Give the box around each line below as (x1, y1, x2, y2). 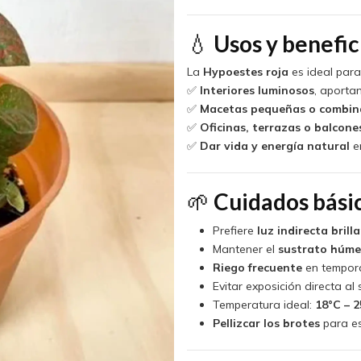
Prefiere (212, 222, 257, 238)
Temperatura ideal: (212, 297, 315, 312)
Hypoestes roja (202, 64, 288, 80)
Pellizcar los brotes (212, 315, 320, 330)
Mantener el (212, 241, 278, 256)
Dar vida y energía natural (199, 139, 350, 154)
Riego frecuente (212, 259, 302, 275)
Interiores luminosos (199, 83, 314, 98)
